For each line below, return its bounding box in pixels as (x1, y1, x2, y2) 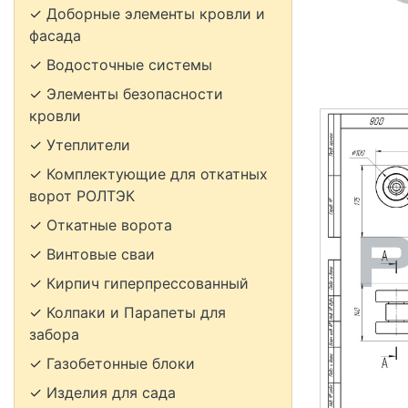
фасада (29, 26, 81, 45)
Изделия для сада (46, 383, 176, 402)
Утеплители (46, 136, 130, 154)
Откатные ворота (46, 216, 172, 234)
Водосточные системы (46, 56, 212, 74)
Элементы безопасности (46, 85, 223, 103)
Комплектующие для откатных (46, 165, 268, 183)
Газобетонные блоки (46, 354, 195, 372)
